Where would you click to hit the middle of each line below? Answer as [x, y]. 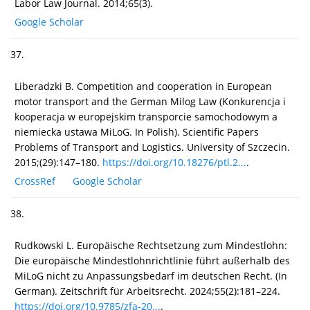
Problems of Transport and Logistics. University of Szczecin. [152, 147]
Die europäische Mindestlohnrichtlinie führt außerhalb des [152, 260]
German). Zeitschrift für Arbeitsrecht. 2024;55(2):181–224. [147, 291]
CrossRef [35, 181]
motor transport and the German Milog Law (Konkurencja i [150, 101]
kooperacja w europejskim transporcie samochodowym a [146, 116]
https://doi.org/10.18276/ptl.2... [174, 162]
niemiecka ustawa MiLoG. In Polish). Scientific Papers [137, 131]
